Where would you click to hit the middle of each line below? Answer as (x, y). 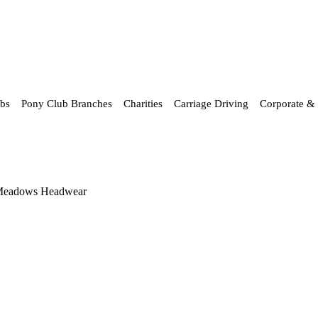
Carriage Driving (211, 104)
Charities (143, 104)
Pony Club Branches (67, 104)
